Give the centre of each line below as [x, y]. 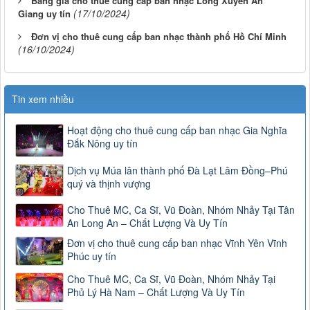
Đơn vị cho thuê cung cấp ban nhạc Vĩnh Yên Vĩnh [177, 243]
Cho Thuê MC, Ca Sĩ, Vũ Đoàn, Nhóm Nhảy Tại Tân [181, 210]
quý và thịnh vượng [109, 183]
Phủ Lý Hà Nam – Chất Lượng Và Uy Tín [156, 292]
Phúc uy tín [92, 256]
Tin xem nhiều [43, 99]
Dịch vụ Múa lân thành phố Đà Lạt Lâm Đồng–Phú [177, 170]
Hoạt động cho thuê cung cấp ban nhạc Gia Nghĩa [177, 130]
